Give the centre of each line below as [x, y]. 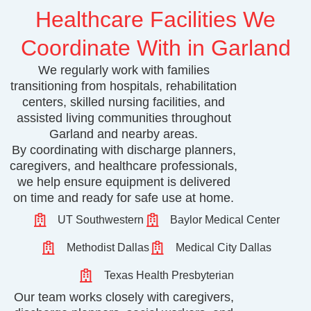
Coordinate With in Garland [155, 48]
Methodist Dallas [108, 247]
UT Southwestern [101, 219]
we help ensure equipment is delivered [124, 182]
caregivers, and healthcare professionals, [124, 166]
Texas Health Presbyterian [169, 275]
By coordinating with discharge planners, [124, 150]
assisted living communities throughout [124, 118]
